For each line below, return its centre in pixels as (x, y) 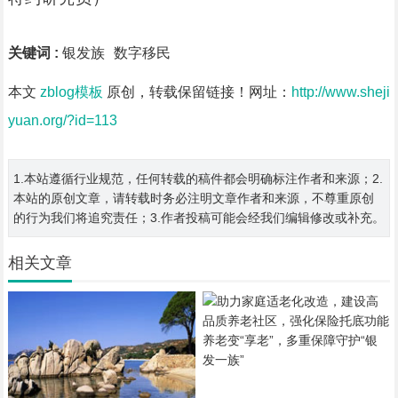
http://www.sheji (340, 92)
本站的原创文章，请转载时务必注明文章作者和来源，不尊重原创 (193, 198)
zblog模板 (71, 92)
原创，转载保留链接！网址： (197, 92)
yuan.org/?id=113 (62, 120)
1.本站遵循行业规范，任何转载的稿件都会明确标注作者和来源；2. (198, 179)
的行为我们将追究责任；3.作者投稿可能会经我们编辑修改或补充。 (199, 218)
